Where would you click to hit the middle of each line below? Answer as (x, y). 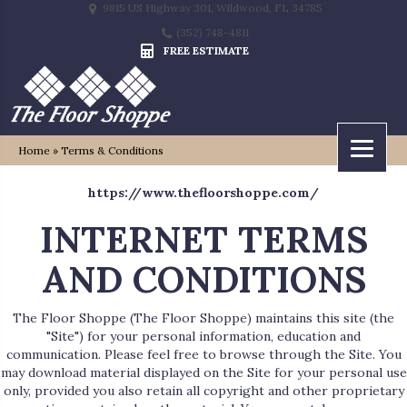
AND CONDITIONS (203, 280)
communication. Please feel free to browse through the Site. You (203, 355)
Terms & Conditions (112, 151)
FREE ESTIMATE (206, 50)
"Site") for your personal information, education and (203, 337)
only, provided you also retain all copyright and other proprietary (203, 391)
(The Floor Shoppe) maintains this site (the (260, 318)
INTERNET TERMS (203, 240)
